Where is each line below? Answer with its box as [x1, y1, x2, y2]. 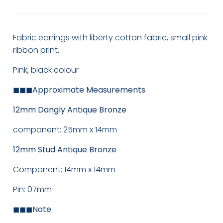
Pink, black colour [13, 64, 79, 76]
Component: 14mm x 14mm [13, 164, 116, 176]
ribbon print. [13, 44, 60, 56]
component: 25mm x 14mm [13, 124, 119, 136]
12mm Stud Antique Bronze [13, 144, 117, 156]
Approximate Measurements [32, 84, 146, 96]
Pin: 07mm [13, 184, 52, 196]
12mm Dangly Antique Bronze [13, 104, 127, 116]
